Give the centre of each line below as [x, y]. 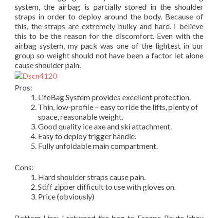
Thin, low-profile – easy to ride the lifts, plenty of [118, 107]
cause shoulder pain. [48, 65]
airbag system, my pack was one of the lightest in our [109, 45]
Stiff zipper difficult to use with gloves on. [107, 186]
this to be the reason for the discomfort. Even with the [109, 36]
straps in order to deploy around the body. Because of [109, 16]
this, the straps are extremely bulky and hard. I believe [109, 26]
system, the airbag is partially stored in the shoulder [109, 6]
